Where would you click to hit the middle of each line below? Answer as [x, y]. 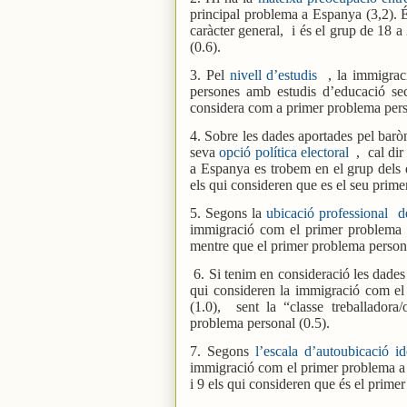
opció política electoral [284, 152]
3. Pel [207, 74]
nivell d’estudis [273, 74]
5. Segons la [228, 213]
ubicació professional [328, 213]
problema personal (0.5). [260, 323]
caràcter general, [237, 30]
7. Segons [223, 351]
